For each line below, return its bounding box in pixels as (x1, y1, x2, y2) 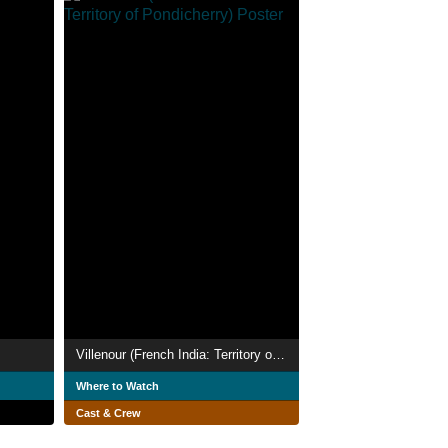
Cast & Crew (76, 406, 141, 419)
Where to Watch (76, 379, 159, 392)
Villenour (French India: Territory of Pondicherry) (272, 346, 285, 362)
